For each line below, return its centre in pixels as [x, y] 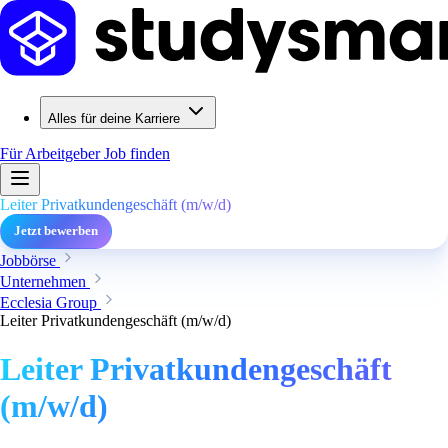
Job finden [137, 153]
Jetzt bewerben [56, 231]
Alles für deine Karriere [114, 118]
